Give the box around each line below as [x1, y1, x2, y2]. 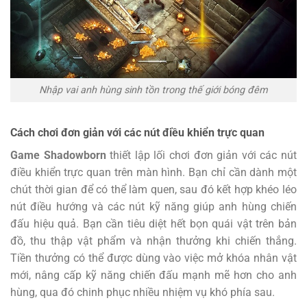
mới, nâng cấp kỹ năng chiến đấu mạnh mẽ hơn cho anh [10, 268, 297, 282]
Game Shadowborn [10, 148, 106, 162]
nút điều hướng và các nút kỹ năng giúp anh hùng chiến [10, 199, 297, 213]
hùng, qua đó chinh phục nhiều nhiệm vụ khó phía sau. [10, 285, 275, 299]
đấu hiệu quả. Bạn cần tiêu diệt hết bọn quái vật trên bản [10, 217, 297, 230]
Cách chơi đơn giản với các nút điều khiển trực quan [10, 125, 265, 139]
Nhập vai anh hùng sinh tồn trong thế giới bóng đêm [39, 84, 268, 97]
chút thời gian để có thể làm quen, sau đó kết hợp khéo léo [10, 182, 297, 196]
